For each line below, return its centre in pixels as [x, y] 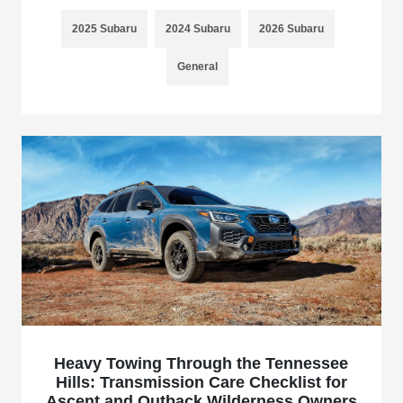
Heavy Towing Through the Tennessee [201, 363]
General [198, 67]
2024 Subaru [197, 29]
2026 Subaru [291, 29]
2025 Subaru [104, 29]
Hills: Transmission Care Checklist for [201, 382]
